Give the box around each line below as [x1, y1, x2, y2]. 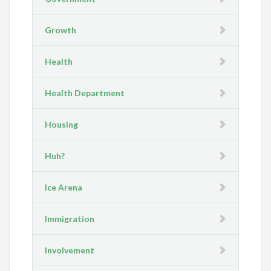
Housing [45, 119, 79, 130]
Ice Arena [45, 182, 83, 193]
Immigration [45, 214, 95, 224]
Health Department [45, 88, 125, 99]
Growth [45, 25, 77, 36]
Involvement [45, 245, 95, 256]
